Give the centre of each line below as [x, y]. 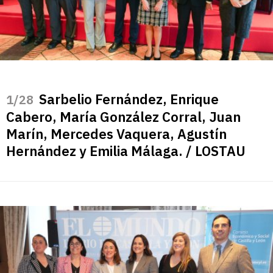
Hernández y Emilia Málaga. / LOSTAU [126, 151]
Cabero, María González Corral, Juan [123, 116]
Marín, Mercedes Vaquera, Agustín [116, 133]
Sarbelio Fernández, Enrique [129, 99]
